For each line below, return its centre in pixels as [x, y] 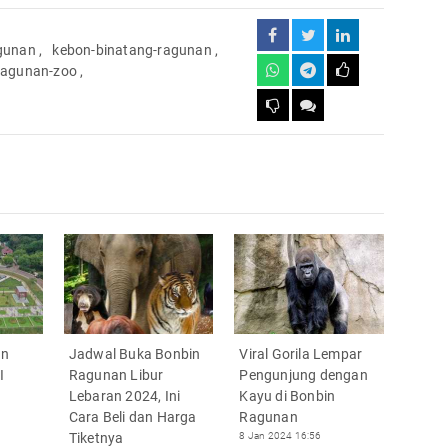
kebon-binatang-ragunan [132, 49]
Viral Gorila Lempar [301, 353]
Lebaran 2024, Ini [124, 395]
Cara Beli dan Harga [132, 416]
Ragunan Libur [116, 374]
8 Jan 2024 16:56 [280, 435]
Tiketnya [96, 437]
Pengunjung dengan [303, 374]
